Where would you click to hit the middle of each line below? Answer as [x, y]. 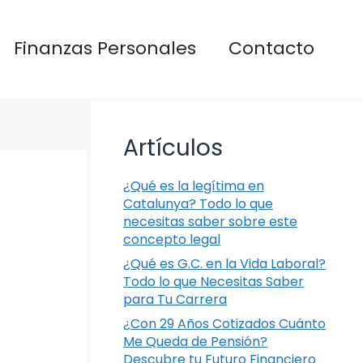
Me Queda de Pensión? [195, 341]
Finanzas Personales [105, 49]
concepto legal [172, 239]
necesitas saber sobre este [210, 221]
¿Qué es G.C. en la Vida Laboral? [224, 263]
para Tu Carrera [175, 299]
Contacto [271, 49]
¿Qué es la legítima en [194, 186]
